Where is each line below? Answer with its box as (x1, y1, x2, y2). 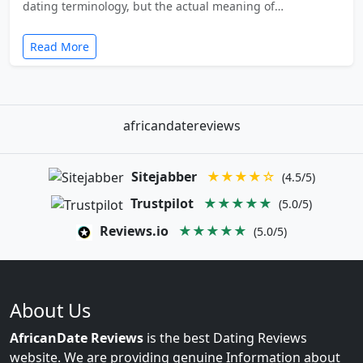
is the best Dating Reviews (143, 329, 307, 348)
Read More (30, 38, 89, 54)
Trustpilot (130, 194, 194, 213)
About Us (10, 297, 91, 324)
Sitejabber (130, 167, 197, 186)
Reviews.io (100, 222, 169, 241)
